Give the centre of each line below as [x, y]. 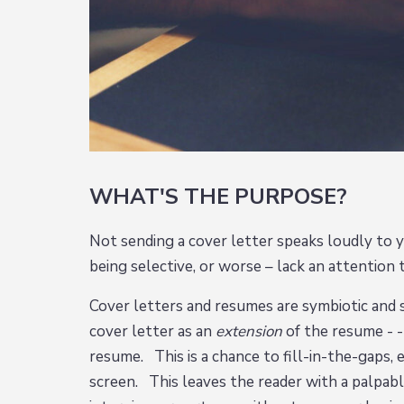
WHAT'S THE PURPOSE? [219, 196]
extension [249, 331]
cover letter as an [153, 331]
